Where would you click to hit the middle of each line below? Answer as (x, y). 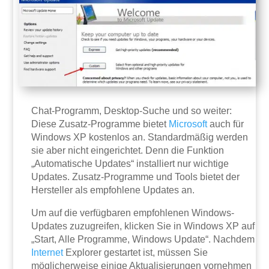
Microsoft (188, 124)
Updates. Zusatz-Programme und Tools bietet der (136, 177)
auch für (226, 124)
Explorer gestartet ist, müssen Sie (136, 253)
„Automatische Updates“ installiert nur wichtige (130, 164)
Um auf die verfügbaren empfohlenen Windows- (133, 213)
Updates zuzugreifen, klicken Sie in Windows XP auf (143, 226)
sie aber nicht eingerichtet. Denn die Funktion (128, 151)
